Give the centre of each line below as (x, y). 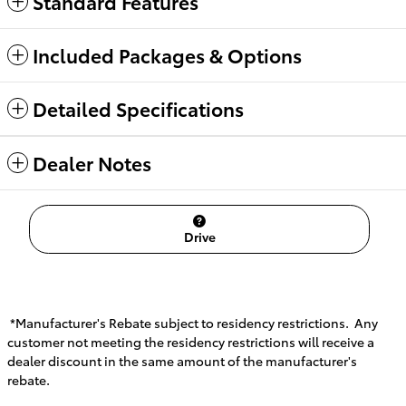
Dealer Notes (92, 162)
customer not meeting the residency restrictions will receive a (191, 341)
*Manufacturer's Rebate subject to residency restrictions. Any (193, 322)
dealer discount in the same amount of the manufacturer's (182, 360)
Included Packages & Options (167, 54)
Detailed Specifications (138, 108)
